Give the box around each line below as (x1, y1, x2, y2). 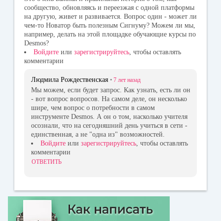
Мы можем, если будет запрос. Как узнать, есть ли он (31, 86, 190, 94)
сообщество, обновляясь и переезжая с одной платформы (24, 4, 194, 12)
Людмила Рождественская (31, 76, 108, 84)
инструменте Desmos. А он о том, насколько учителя (31, 112, 187, 120)
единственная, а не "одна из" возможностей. (31, 130, 165, 138)
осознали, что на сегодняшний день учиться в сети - (31, 121, 187, 129)
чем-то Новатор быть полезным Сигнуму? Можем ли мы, (24, 22, 195, 30)
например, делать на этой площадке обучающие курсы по (24, 31, 196, 38)
